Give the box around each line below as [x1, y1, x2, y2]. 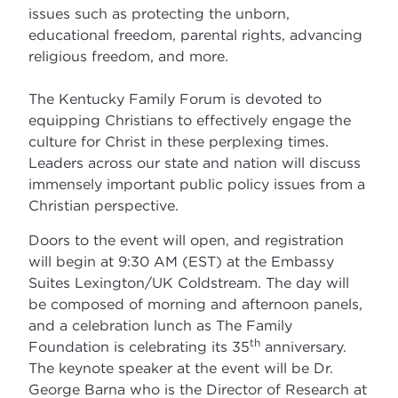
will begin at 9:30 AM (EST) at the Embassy [28, 252, 335, 269]
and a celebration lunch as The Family [28, 316, 293, 333]
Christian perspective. [28, 197, 184, 214]
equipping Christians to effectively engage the [28, 112, 352, 129]
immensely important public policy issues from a [28, 176, 366, 193]
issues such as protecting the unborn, [28, 5, 291, 22]
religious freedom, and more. [28, 48, 229, 65]
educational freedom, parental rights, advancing [28, 27, 363, 44]
